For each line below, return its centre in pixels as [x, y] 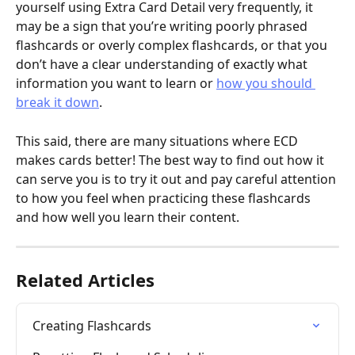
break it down [57, 103]
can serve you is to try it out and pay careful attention [177, 179]
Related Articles [85, 279]
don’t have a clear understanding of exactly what [163, 65]
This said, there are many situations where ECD [158, 141]
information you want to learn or [116, 84]
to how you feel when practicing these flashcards [165, 198]
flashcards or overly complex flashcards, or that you [173, 46]
